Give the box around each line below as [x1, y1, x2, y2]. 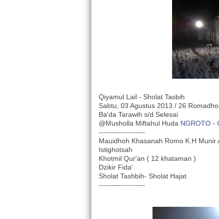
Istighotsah [99, 146, 132, 154]
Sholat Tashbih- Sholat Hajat [99, 172, 186, 180]
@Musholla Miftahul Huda [99, 119, 180, 128]
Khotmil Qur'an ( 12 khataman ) [99, 154, 196, 163]
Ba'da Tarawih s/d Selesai [99, 110, 178, 119]
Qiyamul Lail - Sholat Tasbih [99, 93, 185, 101]
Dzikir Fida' [99, 163, 133, 172]
